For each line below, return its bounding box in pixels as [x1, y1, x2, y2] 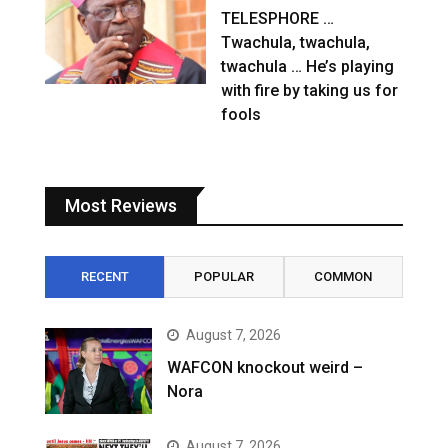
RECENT [80, 269, 129, 285]
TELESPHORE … [221, 9, 335, 29]
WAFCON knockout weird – [167, 358, 364, 378]
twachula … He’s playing [221, 57, 395, 77]
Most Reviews [65, 195, 177, 217]
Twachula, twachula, [221, 33, 371, 53]
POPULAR [193, 269, 254, 285]
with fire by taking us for [221, 81, 399, 101]
